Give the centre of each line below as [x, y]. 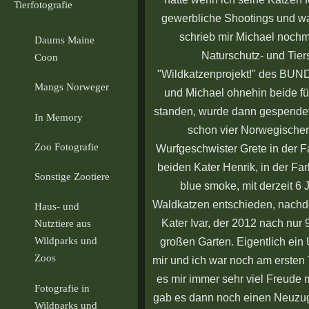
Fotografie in [62, 288]
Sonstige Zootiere [72, 177]
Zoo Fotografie [67, 147]
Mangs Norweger [72, 87]
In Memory [59, 117]
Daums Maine [64, 40]
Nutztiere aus [63, 224]
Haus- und [57, 207]
